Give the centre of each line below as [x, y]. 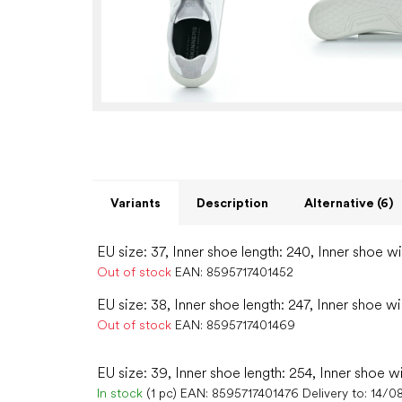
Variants [135, 203]
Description [232, 203]
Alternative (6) [349, 203]
